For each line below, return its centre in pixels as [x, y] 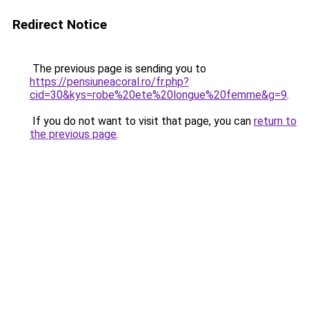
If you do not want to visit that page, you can [142, 121]
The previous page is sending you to [118, 69]
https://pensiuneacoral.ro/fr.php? [109, 82]
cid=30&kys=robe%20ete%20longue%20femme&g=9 [158, 95]
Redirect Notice [60, 24]
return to [275, 121]
